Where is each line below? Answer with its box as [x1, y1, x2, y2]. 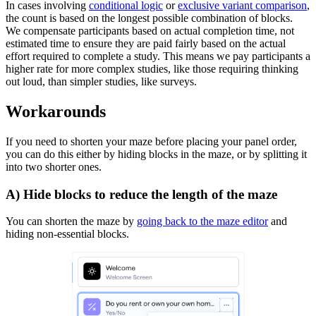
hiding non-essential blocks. [6, 228, 129, 241]
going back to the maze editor [137, 215, 268, 228]
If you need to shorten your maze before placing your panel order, [6, 135, 297, 147]
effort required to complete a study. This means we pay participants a [6, 50, 310, 63]
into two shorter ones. [6, 160, 102, 173]
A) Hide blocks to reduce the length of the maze [6, 186, 277, 202]
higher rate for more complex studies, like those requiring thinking [6, 63, 298, 75]
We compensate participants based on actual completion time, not [6, 25, 294, 37]
